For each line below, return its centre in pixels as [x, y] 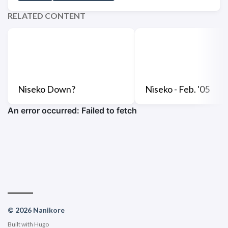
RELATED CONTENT [47, 15]
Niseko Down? [47, 89]
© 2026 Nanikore [36, 210]
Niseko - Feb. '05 [177, 89]
